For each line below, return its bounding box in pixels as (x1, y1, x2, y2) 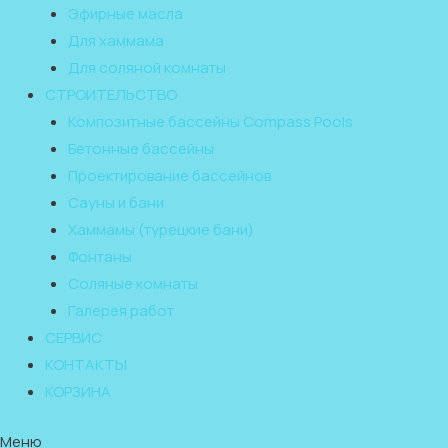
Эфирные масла (67, 3, 183, 24)
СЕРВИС (45, 327, 102, 348)
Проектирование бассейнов (67, 165, 271, 186)
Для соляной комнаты (67, 57, 226, 78)
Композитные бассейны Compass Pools (67, 111, 353, 132)
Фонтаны (67, 246, 132, 267)
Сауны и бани (67, 192, 164, 213)
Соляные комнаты (67, 273, 198, 294)
